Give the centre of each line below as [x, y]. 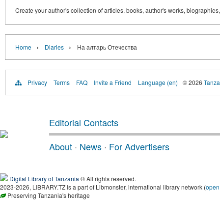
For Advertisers [139, 146]
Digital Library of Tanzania [44, 179]
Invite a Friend [113, 82]
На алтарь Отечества [107, 47]
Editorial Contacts [84, 122]
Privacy [37, 82]
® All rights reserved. [108, 179]
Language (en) [158, 82]
